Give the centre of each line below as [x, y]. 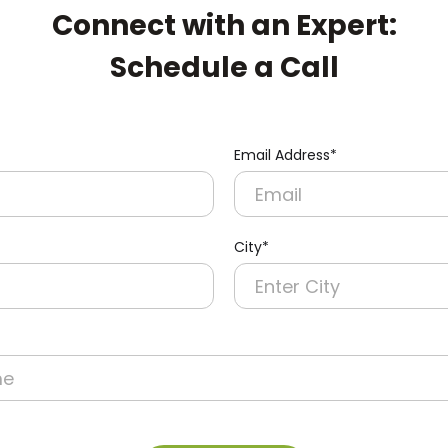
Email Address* [285, 155]
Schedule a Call [224, 67]
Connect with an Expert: [224, 25]
